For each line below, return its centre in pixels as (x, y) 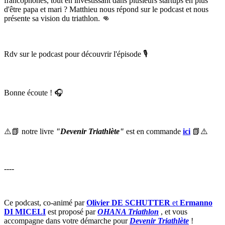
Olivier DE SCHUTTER (128, 202)
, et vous (173, 211)
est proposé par (72, 211)
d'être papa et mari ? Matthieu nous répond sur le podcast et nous (106, 9)
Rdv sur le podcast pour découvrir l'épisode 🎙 (76, 54)
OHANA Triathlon (128, 211)
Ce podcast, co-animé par (45, 202)
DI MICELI (25, 211)
